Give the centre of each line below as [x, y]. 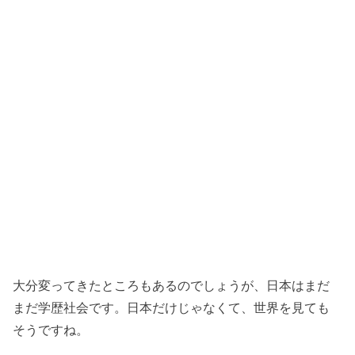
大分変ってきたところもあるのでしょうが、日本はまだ [172, 286]
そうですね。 [51, 330]
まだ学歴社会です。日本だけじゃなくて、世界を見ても [172, 308]
